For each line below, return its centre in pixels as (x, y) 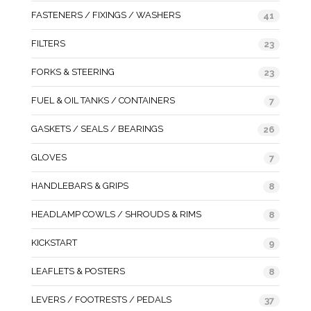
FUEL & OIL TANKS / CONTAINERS (103, 100)
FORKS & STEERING (73, 72)
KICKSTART (54, 242)
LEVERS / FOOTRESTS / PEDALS (101, 299)
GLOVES (49, 157)
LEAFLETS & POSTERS (78, 271)
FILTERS (48, 43)
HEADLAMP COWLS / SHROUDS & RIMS (116, 214)
